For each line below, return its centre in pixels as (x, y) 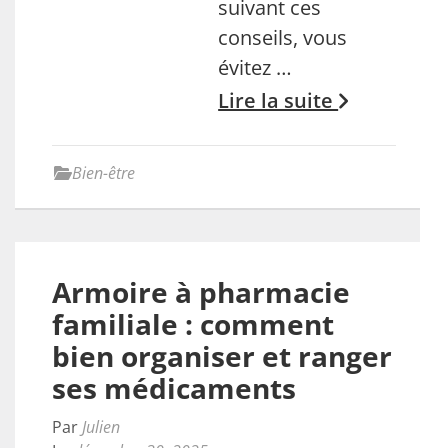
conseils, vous (283, 37)
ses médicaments (174, 388)
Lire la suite (278, 100)
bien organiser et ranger (222, 356)
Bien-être (103, 173)
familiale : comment (193, 324)
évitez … (255, 67)
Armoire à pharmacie (201, 292)
